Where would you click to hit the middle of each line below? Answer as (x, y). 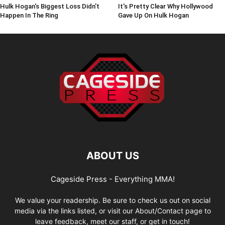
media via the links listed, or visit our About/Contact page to (113, 211)
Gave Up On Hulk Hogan (153, 15)
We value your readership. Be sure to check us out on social (113, 200)
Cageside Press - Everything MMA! (113, 179)
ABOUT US (113, 156)
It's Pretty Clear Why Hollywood (165, 6)
